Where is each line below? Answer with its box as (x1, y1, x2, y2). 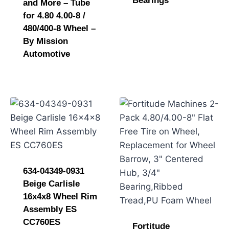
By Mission (22, 36, 68, 46)
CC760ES (22, 217, 60, 227)
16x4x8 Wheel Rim (22, 191, 97, 201)
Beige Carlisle (22, 178, 80, 189)
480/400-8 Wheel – (22, 23, 96, 33)
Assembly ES (22, 204, 77, 214)
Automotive (22, 49, 70, 59)
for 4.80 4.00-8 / (22, 10, 85, 20)
